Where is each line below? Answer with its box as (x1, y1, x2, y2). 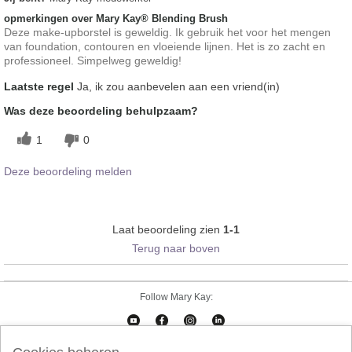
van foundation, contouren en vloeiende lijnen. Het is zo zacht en (4, 39, 325, 53)
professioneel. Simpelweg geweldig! (4, 53, 181, 67)
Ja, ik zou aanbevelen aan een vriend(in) (74, 79, 280, 93)
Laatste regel (4, 79, 74, 93)
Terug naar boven (132, 241, 220, 255)
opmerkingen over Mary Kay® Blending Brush (4, 12, 228, 24)
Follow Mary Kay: (139, 291, 213, 302)
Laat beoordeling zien (112, 222, 223, 236)
